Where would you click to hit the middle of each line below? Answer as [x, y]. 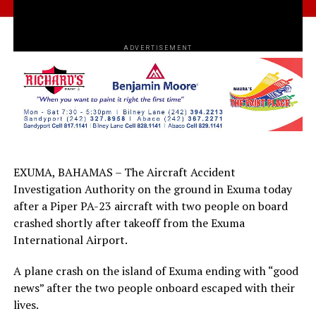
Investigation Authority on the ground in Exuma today [152, 189]
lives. [26, 304]
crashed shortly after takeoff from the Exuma [129, 223]
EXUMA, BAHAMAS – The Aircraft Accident [124, 172]
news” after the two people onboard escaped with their [154, 287]
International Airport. [70, 239]
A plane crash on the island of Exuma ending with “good [156, 271]
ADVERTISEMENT [158, 48]
